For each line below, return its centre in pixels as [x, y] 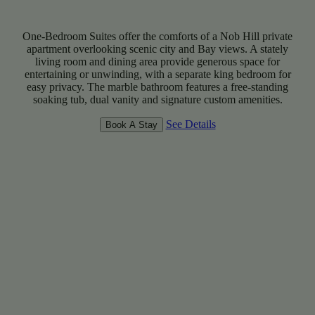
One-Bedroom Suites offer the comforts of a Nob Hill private [157, 37]
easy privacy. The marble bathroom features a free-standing [157, 87]
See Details [191, 124]
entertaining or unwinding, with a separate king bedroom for [157, 75]
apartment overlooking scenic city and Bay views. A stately [157, 49]
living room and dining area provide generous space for [157, 62]
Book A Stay [131, 125]
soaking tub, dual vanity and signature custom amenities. [157, 100]
